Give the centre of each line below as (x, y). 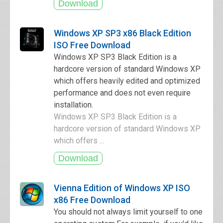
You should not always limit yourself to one (128, 212)
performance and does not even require (122, 93)
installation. (73, 105)
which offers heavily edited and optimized (127, 81)
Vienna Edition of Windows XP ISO (122, 188)
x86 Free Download (92, 200)
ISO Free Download (92, 45)
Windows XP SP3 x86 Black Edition (122, 33)
